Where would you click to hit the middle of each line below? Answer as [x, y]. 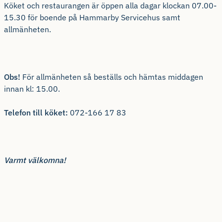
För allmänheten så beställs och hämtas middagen [112, 77]
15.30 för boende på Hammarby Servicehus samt [92, 18]
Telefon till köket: [36, 113]
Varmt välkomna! [36, 160]
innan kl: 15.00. [32, 89]
